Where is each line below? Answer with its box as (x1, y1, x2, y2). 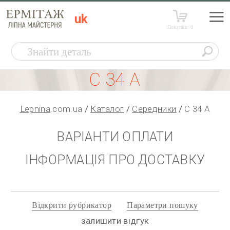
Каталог (90, 104, 124, 114)
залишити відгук (81, 216, 149, 226)
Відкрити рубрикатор (32, 201, 112, 209)
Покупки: (167, 24, 191, 30)
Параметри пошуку (127, 201, 198, 209)
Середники (132, 104, 177, 114)
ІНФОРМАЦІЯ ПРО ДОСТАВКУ (25, 152, 205, 167)
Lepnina (20, 104, 50, 114)
